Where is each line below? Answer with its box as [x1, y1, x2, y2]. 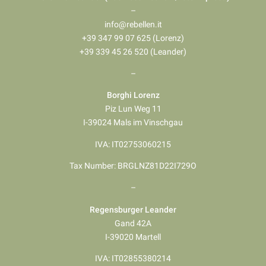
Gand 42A [115, 218, 151, 228]
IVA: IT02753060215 [95, 139, 171, 149]
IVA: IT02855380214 [95, 254, 171, 264]
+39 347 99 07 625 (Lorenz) [82, 33, 184, 43]
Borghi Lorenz [106, 90, 160, 100]
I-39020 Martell [105, 232, 161, 242]
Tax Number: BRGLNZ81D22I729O [69, 161, 197, 171]
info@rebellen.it [104, 20, 162, 30]
